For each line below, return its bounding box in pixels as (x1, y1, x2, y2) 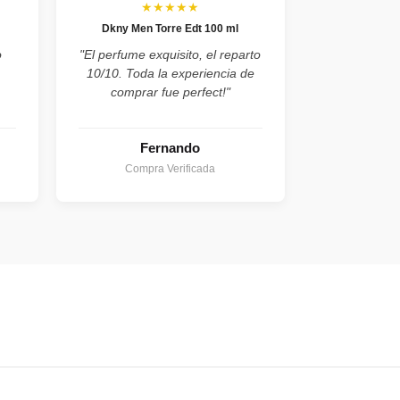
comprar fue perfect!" (110, 84, 230, 99)
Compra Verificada (125, 162, 216, 175)
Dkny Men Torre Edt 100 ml (102, 21, 239, 35)
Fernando (140, 139, 201, 155)
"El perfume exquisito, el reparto (79, 46, 262, 62)
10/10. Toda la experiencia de (86, 65, 254, 80)
